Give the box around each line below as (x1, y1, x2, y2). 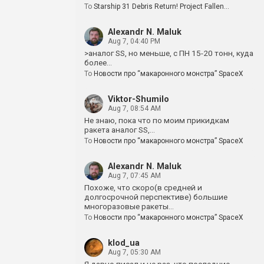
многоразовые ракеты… (84, 202, 174, 211)
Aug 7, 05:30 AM (108, 248, 161, 256)
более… (84, 58, 112, 67)
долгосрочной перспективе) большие (84, 192, 227, 202)
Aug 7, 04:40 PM (108, 37, 160, 45)
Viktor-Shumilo (108, 94, 169, 104)
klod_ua (108, 238, 140, 248)
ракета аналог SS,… (84, 125, 155, 134)
